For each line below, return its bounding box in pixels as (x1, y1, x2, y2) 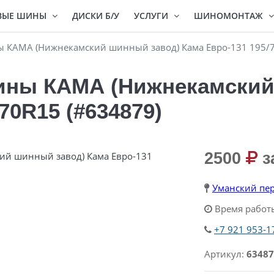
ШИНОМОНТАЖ (194, 10, 265, 21)
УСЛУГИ (134, 10, 171, 21)
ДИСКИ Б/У (72, 10, 119, 21)
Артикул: (204, 248, 246, 260)
